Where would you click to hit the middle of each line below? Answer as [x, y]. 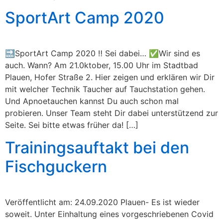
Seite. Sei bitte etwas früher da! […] [72, 125]
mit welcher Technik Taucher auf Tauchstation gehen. [105, 89]
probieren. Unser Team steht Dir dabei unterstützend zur [111, 113]
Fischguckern [56, 166]
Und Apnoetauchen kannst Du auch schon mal [92, 101]
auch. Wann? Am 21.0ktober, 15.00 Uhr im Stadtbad [102, 65]
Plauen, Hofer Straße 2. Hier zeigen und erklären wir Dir [110, 77]
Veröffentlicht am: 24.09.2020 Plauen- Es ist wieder [102, 202]
